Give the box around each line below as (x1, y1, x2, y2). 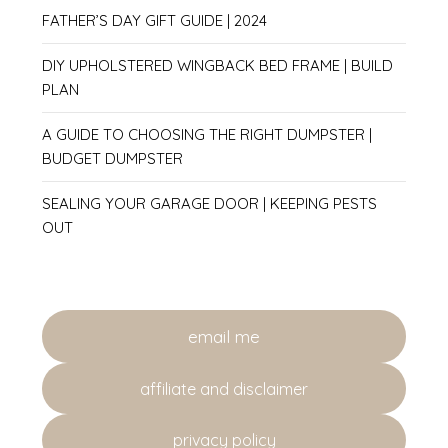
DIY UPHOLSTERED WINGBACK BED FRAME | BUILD (42, 55, 394, 75)
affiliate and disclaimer (140, 378, 308, 399)
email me (188, 325, 260, 347)
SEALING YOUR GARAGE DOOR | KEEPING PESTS (42, 193, 378, 213)
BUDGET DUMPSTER (42, 148, 184, 168)
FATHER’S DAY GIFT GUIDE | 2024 (42, 10, 268, 30)
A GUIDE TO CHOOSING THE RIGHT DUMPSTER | (42, 124, 373, 144)
